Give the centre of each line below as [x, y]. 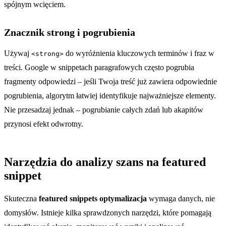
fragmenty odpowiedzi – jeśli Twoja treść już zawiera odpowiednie [110, 81]
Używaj [18, 53]
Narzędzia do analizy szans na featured [105, 162]
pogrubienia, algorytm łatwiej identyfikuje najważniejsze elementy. [110, 95]
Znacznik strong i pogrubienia [70, 32]
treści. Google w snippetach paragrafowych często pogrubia [99, 67]
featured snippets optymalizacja [93, 198]
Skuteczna [21, 198]
